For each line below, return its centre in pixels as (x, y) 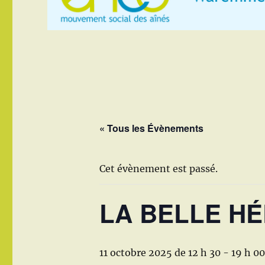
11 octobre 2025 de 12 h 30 (160, 253)
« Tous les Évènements (151, 128)
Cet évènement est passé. (159, 169)
